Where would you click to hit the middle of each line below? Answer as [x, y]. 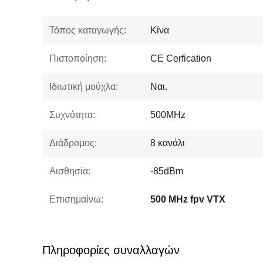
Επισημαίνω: [76, 199]
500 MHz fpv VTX [188, 199]
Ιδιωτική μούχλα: [84, 87]
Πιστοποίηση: [78, 58]
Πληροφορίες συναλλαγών [111, 250]
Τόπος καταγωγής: [88, 30]
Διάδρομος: [73, 143]
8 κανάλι [168, 143]
